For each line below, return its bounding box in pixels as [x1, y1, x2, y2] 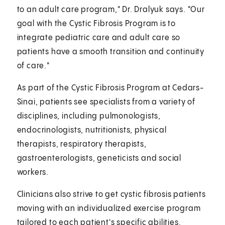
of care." [17, 61, 50, 70]
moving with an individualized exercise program [17, 204, 201, 213]
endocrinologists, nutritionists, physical [17, 126, 167, 135]
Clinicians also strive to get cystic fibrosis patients [17, 190, 206, 199]
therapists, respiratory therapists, [17, 140, 147, 149]
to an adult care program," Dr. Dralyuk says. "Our [17, 5, 205, 14]
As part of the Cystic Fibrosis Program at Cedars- [17, 83, 204, 92]
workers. [17, 168, 49, 177]
